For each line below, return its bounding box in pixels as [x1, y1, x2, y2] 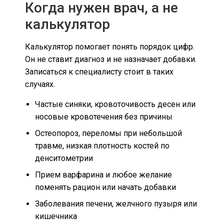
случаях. [25, 79, 55, 89]
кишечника [35, 211, 77, 221]
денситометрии [35, 153, 93, 163]
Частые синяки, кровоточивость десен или [35, 99, 195, 109]
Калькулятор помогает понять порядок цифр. [25, 42, 194, 52]
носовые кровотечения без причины [35, 111, 172, 121]
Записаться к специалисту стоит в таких [25, 67, 173, 77]
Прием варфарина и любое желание [35, 169, 172, 179]
